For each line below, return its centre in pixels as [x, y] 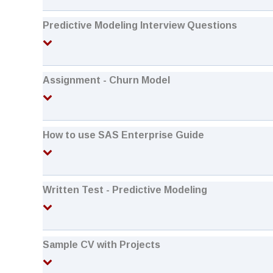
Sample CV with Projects [101, 245]
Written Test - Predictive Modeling [125, 190]
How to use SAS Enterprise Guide [123, 135]
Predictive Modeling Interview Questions [140, 25]
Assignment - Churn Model [106, 80]
